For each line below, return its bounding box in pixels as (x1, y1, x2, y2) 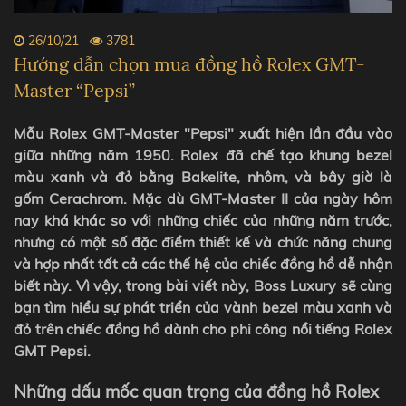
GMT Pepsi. (14, 341, 91, 360)
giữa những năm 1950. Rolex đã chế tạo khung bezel (14, 145, 392, 164)
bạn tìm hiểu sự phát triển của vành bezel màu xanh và (14, 297, 392, 316)
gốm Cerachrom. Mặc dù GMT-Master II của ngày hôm (14, 188, 392, 208)
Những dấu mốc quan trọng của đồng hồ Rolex (14, 381, 379, 403)
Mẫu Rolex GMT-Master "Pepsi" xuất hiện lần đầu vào (14, 123, 392, 142)
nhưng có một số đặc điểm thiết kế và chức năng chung (14, 232, 392, 251)
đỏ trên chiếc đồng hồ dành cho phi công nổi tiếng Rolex (14, 319, 392, 338)
